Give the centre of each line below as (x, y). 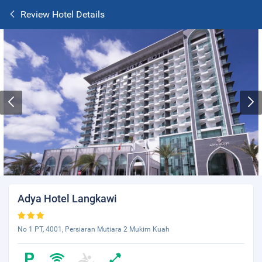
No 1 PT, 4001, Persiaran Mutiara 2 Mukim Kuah (94, 229)
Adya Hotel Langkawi (67, 199)
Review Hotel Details (63, 14)
